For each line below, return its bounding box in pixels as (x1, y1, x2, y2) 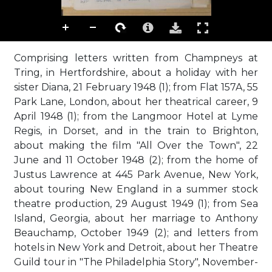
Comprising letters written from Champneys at (14, 52, 258, 64)
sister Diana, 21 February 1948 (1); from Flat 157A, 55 (14, 81, 258, 93)
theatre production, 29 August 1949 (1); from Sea (14, 198, 258, 209)
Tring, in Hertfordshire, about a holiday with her (14, 67, 258, 78)
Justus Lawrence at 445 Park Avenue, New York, (14, 169, 258, 180)
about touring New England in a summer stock (14, 183, 258, 195)
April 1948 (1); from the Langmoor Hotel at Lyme (14, 110, 258, 122)
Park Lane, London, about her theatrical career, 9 (14, 96, 258, 107)
